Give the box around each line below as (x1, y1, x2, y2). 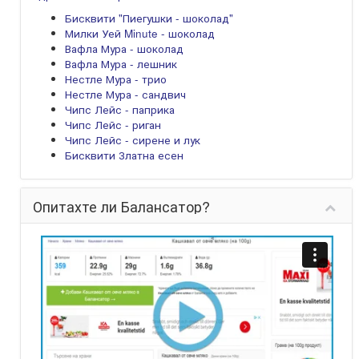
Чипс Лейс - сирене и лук (65, 132, 200, 147)
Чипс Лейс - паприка (65, 102, 175, 117)
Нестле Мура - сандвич (65, 87, 186, 102)
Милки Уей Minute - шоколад (65, 26, 215, 41)
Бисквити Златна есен (65, 147, 184, 163)
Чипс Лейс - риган (65, 117, 161, 132)
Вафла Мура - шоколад (65, 41, 184, 56)
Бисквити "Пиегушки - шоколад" (65, 10, 233, 26)
